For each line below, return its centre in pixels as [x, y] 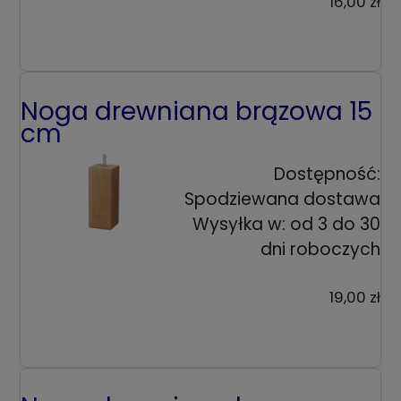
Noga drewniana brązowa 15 [196, 111]
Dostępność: [327, 174]
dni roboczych [320, 249]
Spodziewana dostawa [282, 199]
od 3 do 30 [335, 224]
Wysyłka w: [239, 224]
